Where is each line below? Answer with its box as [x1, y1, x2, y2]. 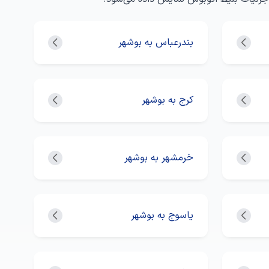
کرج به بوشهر [142, 93, 194, 107]
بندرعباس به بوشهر [118, 35, 194, 50]
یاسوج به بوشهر [131, 208, 194, 223]
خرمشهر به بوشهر [124, 151, 194, 165]
